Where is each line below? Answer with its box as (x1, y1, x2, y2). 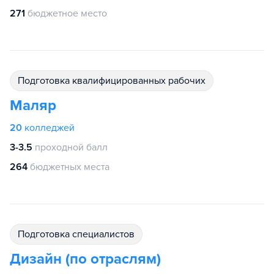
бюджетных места (30, 161, 109, 173)
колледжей (24, 122, 75, 134)
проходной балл (35, 141, 108, 154)
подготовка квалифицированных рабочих (24, 75, 206, 87)
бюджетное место (28, 7, 107, 20)
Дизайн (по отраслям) (10, 250, 161, 268)
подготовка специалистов (24, 228, 135, 240)
